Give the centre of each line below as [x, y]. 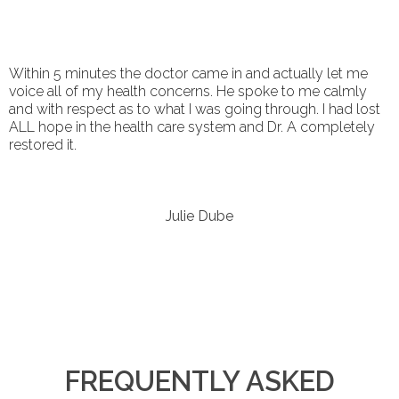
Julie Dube [199, 216]
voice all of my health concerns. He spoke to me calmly [188, 91]
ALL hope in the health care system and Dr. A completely [192, 127]
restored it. [43, 145]
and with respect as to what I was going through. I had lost [195, 109]
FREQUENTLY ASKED [199, 381]
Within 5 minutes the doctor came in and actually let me [188, 73]
